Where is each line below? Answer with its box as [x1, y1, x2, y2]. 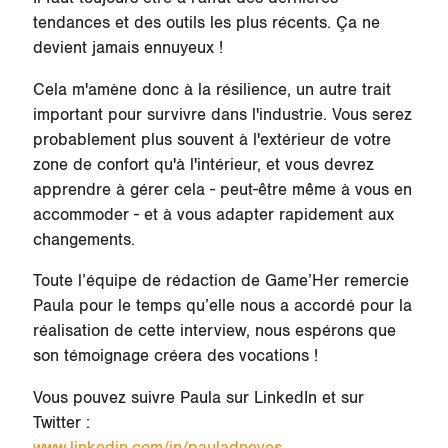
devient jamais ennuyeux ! [32, 37, 228, 58]
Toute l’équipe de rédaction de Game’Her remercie [32, 271, 409, 292]
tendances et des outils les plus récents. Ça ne [32, 12, 380, 33]
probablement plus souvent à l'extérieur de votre [32, 129, 391, 150]
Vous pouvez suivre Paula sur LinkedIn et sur [32, 388, 364, 409]
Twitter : [32, 413, 95, 434]
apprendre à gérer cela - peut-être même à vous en [32, 179, 412, 200]
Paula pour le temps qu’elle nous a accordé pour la [32, 296, 412, 317]
